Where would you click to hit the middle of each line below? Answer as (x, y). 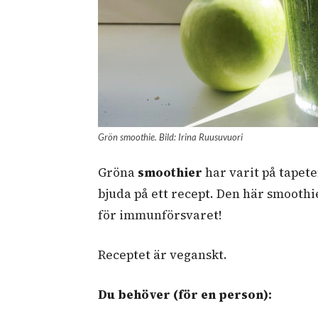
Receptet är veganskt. (163, 254)
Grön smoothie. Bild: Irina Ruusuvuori (170, 137)
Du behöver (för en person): (185, 294)
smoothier (170, 172)
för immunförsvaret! (160, 215)
